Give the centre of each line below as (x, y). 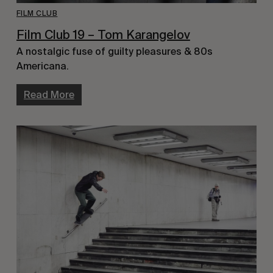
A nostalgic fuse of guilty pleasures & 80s (114, 52)
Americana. (42, 66)
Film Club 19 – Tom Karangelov (103, 34)
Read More (49, 95)
